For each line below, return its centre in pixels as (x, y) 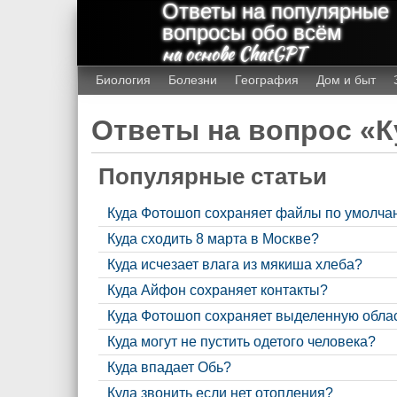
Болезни (192, 80)
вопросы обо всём (252, 32)
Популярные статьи (212, 177)
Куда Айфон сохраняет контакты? (217, 291)
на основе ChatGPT (234, 54)
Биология (123, 80)
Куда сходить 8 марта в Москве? (213, 239)
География (266, 80)
